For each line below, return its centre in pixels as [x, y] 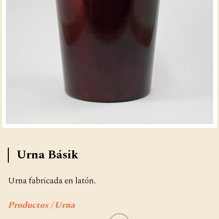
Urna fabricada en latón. [52, 180]
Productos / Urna [41, 205]
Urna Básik [47, 155]
